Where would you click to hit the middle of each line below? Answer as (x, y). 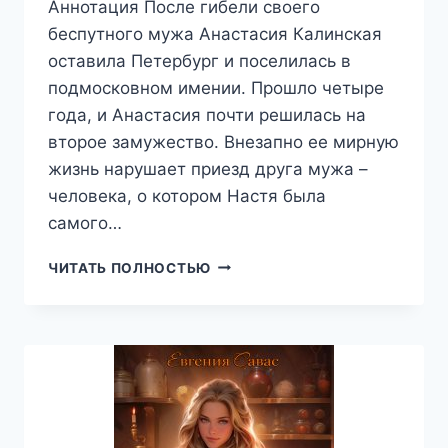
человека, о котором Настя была (187, 195)
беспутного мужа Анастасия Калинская (215, 33)
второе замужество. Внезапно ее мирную (223, 141)
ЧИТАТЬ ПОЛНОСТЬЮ (129, 267)
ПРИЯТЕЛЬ (250, 263)
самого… (85, 222)
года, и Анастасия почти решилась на (207, 114)
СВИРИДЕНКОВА (273, 347)
